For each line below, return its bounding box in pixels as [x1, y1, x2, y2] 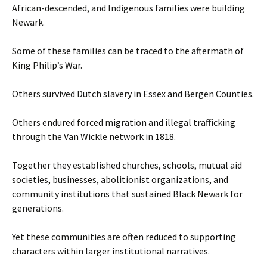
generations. [12, 201, 64, 214]
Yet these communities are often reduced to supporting [12, 230, 236, 243]
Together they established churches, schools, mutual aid [12, 159, 242, 171]
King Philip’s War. [12, 58, 82, 71]
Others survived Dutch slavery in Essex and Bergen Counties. [12, 87, 254, 100]
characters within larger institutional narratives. [12, 244, 210, 257]
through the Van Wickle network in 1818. [12, 130, 176, 142]
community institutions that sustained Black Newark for [12, 187, 243, 200]
